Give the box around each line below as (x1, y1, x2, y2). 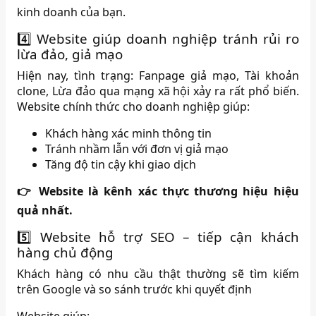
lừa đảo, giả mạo (17, 45, 123, 63)
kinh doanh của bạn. (17, 4, 126, 20)
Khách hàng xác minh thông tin (45, 126, 212, 141)
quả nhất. (17, 202, 73, 218)
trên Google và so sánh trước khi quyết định (17, 281, 253, 297)
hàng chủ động (17, 243, 114, 261)
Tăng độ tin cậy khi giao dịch (45, 157, 197, 172)
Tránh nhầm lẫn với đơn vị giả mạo (45, 141, 229, 157)
